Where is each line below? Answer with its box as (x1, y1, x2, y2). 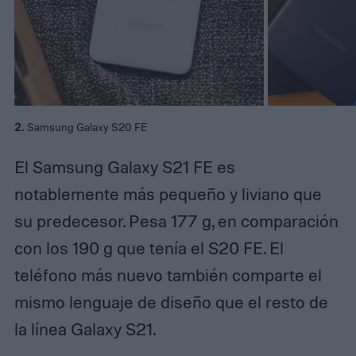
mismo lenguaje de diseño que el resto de (14, 291, 328, 312)
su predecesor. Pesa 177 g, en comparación (14, 210, 339, 231)
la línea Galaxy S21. (14, 318, 156, 339)
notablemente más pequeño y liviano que (14, 183, 322, 204)
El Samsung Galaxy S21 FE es (14, 156, 235, 177)
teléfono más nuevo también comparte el (14, 264, 322, 285)
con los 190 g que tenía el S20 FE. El (14, 237, 284, 258)
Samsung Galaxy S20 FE (24, 120, 147, 134)
